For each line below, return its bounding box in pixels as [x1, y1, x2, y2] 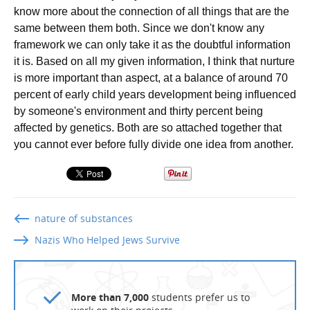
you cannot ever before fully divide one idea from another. [14, 138, 293, 150]
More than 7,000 [71, 291, 149, 304]
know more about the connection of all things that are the [14, 6, 289, 17]
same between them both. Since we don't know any [14, 22, 264, 34]
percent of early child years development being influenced [14, 89, 296, 100]
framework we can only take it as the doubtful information [14, 39, 291, 51]
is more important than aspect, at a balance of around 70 [14, 72, 288, 84]
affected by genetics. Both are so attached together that [14, 122, 282, 134]
